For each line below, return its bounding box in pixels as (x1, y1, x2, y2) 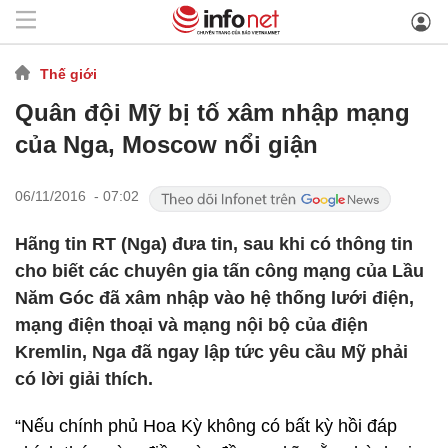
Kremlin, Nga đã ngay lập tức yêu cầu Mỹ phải (15, 342, 408, 362)
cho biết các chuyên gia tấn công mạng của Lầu (15, 261, 424, 281)
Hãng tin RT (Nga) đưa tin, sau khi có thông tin (15, 234, 413, 254)
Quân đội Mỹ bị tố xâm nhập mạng (15, 99, 410, 126)
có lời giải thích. (15, 369, 153, 389)
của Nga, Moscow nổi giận (15, 131, 318, 158)
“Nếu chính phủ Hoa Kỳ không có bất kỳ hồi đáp (15, 416, 397, 436)
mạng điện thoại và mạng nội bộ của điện (15, 315, 368, 335)
